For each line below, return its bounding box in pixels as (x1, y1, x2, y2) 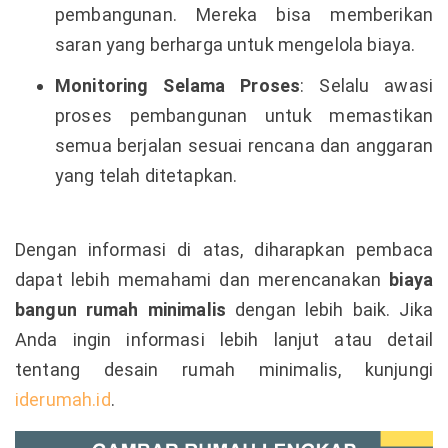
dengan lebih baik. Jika (226, 299, 433, 321)
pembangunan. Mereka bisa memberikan (55, 4, 433, 26)
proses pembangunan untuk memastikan (55, 105, 433, 127)
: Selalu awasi (300, 75, 433, 97)
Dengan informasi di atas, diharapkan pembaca (15, 239, 433, 261)
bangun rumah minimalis (15, 299, 226, 321)
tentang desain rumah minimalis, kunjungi (15, 359, 433, 381)
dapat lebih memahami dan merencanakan (15, 269, 390, 291)
